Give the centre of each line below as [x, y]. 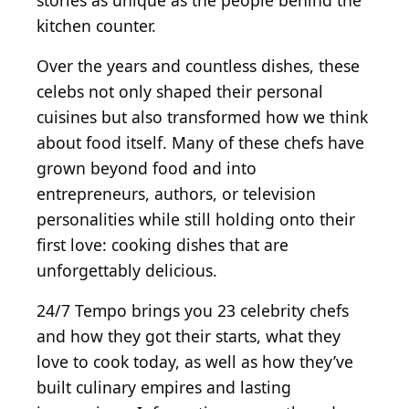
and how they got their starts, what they [189, 336]
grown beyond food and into [147, 168]
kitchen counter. [96, 26]
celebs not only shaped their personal [180, 92]
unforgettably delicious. [127, 271]
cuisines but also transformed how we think [202, 117]
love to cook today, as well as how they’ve [195, 362]
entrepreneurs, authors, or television [176, 194]
